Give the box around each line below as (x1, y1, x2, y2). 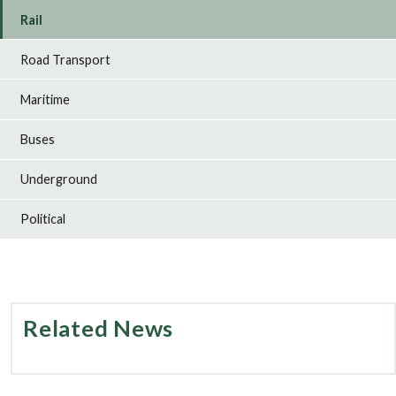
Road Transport (20, 51, 111, 67)
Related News (23, 314, 174, 341)
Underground (20, 171, 98, 187)
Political (20, 211, 66, 227)
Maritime (20, 91, 71, 107)
